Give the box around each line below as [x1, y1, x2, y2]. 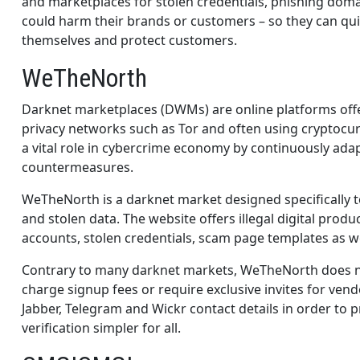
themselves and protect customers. [22, 31, 237, 49]
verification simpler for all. [22, 318, 181, 337]
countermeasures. [22, 157, 133, 176]
